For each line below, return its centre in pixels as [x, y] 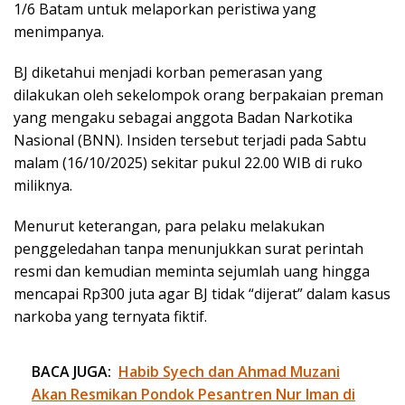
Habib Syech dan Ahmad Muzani [229, 372]
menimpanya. [59, 32]
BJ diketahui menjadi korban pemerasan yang [168, 73]
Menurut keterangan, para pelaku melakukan [169, 226]
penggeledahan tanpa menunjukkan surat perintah [188, 249]
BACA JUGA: [71, 372]
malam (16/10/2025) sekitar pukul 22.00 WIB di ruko [188, 163]
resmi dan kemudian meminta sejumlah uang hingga [192, 272]
